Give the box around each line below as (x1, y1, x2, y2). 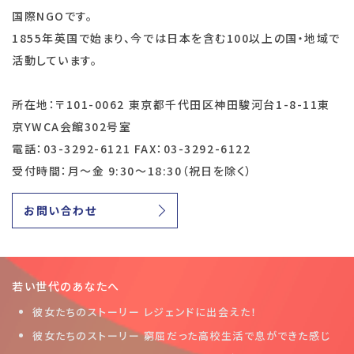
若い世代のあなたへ (12, 278, 120, 295)
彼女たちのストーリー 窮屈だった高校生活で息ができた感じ (32, 327, 331, 343)
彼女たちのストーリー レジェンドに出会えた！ (32, 304, 258, 320)
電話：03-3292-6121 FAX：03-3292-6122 (12, 141, 251, 157)
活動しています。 (12, 52, 98, 69)
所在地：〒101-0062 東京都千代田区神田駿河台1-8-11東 (12, 96, 330, 113)
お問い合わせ (24, 202, 97, 219)
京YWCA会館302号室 (12, 119, 132, 135)
